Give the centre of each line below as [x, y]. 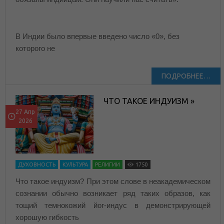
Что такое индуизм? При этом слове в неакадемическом [113, 181]
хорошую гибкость [47, 217]
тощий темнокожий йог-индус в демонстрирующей [113, 205]
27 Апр [25, 111]
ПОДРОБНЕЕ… [186, 76]
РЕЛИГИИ [107, 164]
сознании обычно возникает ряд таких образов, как [113, 193]
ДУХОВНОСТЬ [37, 164]
